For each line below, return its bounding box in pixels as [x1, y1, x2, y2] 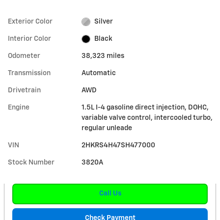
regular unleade [82, 125, 133, 132]
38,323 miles [82, 53, 125, 59]
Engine [8, 104, 29, 111]
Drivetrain [8, 87, 41, 94]
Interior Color [8, 35, 51, 42]
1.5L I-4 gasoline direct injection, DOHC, [82, 104, 209, 111]
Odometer [8, 53, 40, 59]
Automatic [82, 70, 116, 77]
